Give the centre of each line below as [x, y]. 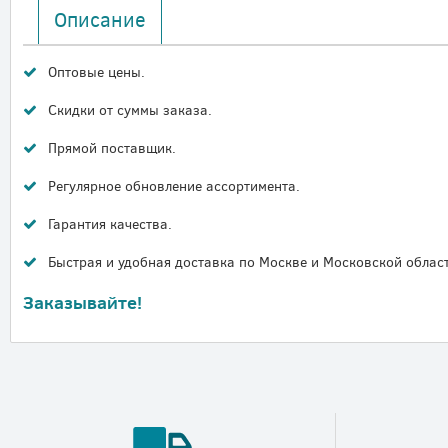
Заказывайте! [82, 302]
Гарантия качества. [109, 224]
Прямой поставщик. [111, 148]
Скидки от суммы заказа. [129, 110]
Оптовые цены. [96, 72]
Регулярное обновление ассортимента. [173, 186]
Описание [100, 19]
